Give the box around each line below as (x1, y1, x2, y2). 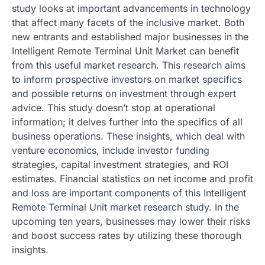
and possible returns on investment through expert (12, 87, 236, 99)
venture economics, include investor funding (12, 144, 209, 156)
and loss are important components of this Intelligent (12, 186, 246, 199)
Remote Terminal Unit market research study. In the (12, 201, 239, 213)
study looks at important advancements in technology (12, 2, 251, 14)
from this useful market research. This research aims (12, 59, 245, 71)
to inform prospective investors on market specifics (12, 73, 242, 85)
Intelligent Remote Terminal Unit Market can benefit (12, 44, 239, 57)
